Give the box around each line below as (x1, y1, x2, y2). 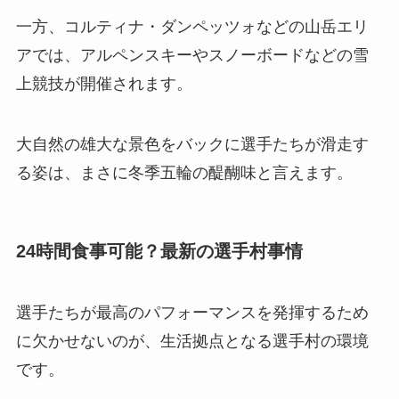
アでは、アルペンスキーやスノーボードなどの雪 (15, 46, 369, 65)
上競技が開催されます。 (15, 75, 192, 94)
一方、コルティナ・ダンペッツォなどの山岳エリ (15, 18, 369, 37)
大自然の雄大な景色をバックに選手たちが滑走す (15, 134, 369, 153)
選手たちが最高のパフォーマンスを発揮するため (15, 304, 369, 322)
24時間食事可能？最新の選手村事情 (15, 241, 303, 262)
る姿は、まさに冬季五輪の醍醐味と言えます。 (15, 163, 353, 182)
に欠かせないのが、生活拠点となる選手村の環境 (15, 332, 369, 351)
